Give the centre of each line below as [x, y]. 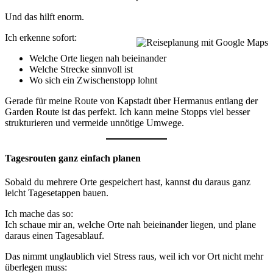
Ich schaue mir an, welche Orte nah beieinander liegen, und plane [130, 224]
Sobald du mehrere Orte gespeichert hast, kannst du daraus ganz [128, 182]
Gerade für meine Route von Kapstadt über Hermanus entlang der [131, 101]
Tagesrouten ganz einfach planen [73, 158]
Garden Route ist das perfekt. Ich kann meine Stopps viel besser [127, 112]
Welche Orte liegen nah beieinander [98, 58]
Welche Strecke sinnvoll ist [81, 69]
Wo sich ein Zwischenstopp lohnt [93, 80]
